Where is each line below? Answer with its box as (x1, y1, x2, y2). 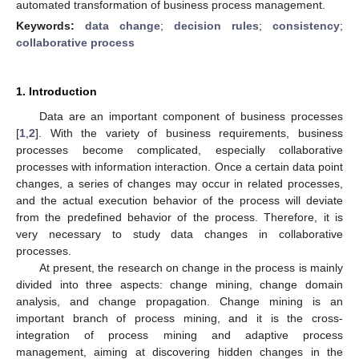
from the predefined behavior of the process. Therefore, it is (16, 210, 343, 224)
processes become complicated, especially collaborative (16, 143, 343, 156)
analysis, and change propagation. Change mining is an (16, 294, 343, 308)
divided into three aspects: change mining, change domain (16, 277, 343, 291)
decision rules (174, 18, 259, 32)
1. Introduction (16, 84, 97, 98)
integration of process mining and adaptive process (16, 328, 343, 341)
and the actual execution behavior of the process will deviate (16, 193, 343, 207)
